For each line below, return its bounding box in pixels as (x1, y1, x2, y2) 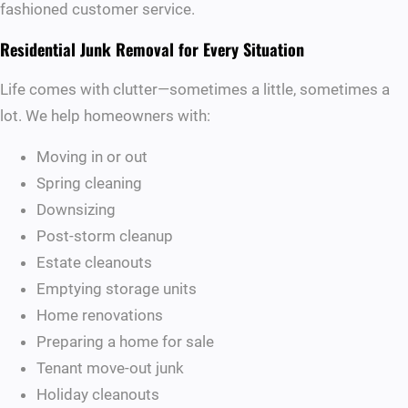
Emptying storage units (36, 280, 197, 299)
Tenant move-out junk (36, 359, 184, 378)
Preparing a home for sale (36, 332, 214, 352)
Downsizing (36, 200, 116, 219)
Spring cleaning (36, 174, 142, 193)
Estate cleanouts (36, 253, 152, 272)
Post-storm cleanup (36, 227, 173, 246)
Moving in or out (36, 148, 148, 167)
